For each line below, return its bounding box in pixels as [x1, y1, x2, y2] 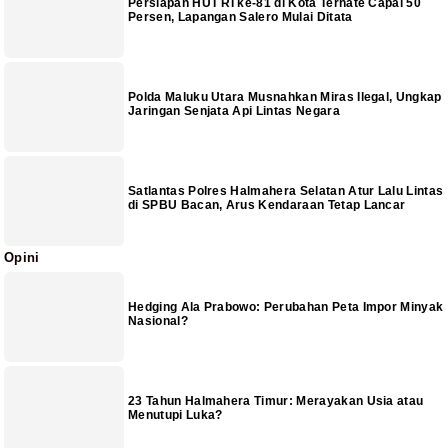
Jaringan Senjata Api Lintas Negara [128, 104, 340, 119]
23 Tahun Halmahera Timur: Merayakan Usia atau [128, 394, 424, 409]
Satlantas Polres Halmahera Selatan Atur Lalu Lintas [128, 184, 444, 199]
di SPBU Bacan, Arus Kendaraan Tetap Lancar [128, 198, 406, 213]
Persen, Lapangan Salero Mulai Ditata [128, 10, 353, 25]
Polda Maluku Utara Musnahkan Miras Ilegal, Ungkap [128, 90, 442, 105]
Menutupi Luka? [128, 408, 223, 423]
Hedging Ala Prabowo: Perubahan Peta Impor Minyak [128, 300, 444, 315]
